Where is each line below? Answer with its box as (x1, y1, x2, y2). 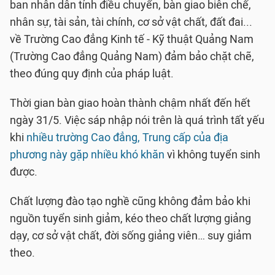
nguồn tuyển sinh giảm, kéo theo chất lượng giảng (10, 212, 251, 225)
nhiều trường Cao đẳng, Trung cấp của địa (26, 131, 228, 144)
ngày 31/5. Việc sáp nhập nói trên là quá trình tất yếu (10, 114, 265, 127)
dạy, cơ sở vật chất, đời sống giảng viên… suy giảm (10, 229, 252, 242)
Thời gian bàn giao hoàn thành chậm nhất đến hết (10, 96, 250, 110)
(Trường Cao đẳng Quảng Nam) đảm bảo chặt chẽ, (10, 50, 254, 63)
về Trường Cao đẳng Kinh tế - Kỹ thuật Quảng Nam (10, 33, 254, 46)
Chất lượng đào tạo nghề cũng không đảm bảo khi (10, 195, 250, 208)
